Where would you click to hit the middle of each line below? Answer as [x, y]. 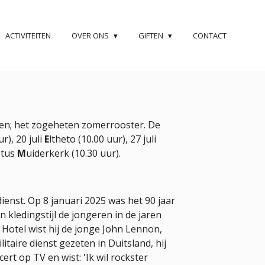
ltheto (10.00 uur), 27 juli [103, 139]
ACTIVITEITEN [28, 35]
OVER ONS [91, 35]
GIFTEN [151, 35]
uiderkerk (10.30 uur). [73, 153]
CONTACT [210, 35]
